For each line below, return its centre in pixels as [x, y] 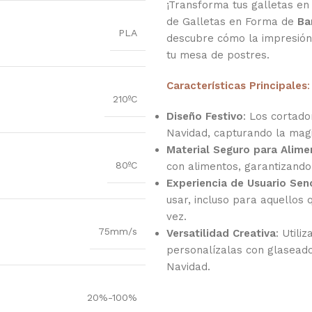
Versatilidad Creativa [221, 233]
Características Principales [237, 85]
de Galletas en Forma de [232, 21]
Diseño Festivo [205, 116]
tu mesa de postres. [218, 55]
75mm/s [118, 231]
